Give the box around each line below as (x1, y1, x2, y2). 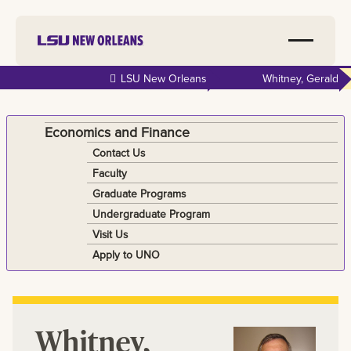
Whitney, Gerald (262, 71, 338, 87)
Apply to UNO (92, 246, 160, 262)
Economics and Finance (45, 121, 190, 142)
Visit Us (92, 226, 128, 242)
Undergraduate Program (92, 205, 210, 222)
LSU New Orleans (120, 71, 207, 87)
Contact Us (92, 144, 145, 161)
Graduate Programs (92, 185, 186, 201)
